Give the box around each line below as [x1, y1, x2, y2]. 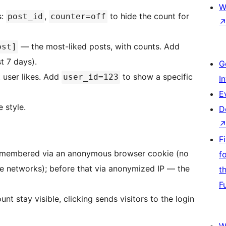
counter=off [50, 12, 106, 22]
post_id [8, 12, 43, 22]
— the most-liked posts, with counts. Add [18, 41, 182, 52]
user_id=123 [63, 72, 119, 82]
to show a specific [120, 72, 193, 82]
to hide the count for [107, 11, 189, 22]
